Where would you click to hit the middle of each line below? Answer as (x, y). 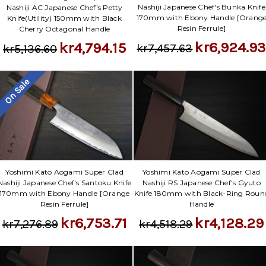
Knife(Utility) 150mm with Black (64, 18)
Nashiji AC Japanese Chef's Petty (64, 7)
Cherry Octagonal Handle (64, 28)
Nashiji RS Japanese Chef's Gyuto (201, 183)
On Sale (17, 91)
